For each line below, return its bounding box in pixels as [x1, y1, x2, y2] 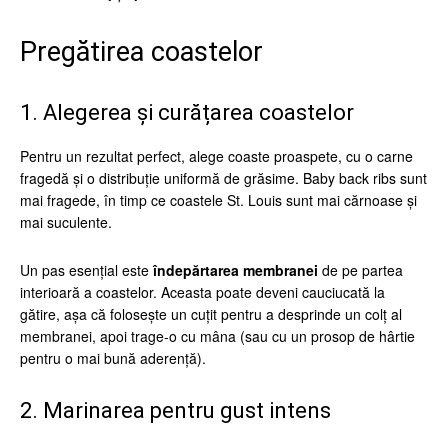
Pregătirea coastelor [20, 36, 263, 68]
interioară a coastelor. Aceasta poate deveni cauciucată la [20, 282, 385, 302]
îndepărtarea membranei [153, 260, 318, 280]
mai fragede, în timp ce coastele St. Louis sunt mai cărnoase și [20, 190, 417, 210]
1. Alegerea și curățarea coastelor [20, 100, 354, 125]
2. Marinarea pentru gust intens [20, 398, 331, 423]
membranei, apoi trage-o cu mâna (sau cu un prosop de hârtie [20, 326, 415, 346]
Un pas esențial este [20, 260, 153, 280]
